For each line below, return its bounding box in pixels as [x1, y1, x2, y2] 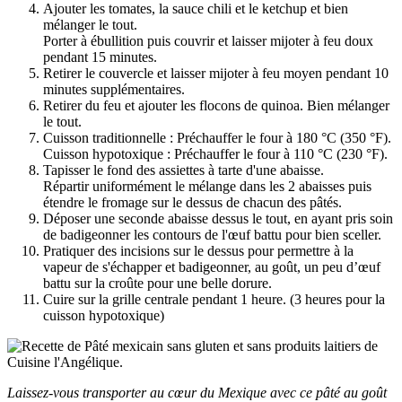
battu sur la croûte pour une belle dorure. [43, 275, 272, 291]
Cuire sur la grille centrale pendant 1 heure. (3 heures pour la [43, 291, 385, 307]
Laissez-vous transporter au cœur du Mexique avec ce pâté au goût [7, 384, 387, 400]
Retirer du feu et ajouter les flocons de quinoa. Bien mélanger [43, 97, 389, 113]
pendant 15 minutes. [43, 48, 157, 65]
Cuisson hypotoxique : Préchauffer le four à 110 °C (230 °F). [43, 145, 388, 162]
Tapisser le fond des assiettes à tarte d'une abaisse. [43, 162, 324, 178]
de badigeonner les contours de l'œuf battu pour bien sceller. [43, 226, 381, 242]
